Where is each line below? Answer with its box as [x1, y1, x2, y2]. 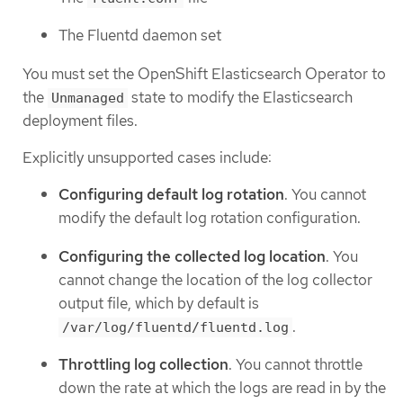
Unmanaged [51, 89, 124, 106]
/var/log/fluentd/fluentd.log [62, 318, 289, 336]
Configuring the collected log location [58, 246, 326, 266]
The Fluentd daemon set [58, 25, 221, 46]
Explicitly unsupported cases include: [22, 147, 272, 167]
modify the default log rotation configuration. [58, 208, 361, 228]
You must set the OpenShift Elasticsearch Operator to [22, 63, 386, 84]
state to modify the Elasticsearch [128, 86, 353, 107]
